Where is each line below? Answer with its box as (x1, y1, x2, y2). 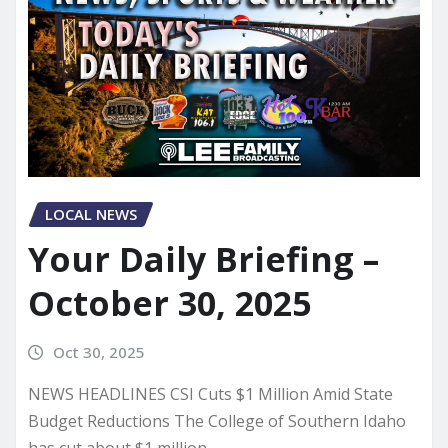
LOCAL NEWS (45, 204, 137, 225)
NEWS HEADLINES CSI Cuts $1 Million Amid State (28, 383, 393, 406)
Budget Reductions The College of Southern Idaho (28, 410, 406, 433)
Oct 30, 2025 (52, 341, 145, 362)
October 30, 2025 (28, 279, 311, 326)
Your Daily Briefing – (28, 235, 379, 282)
